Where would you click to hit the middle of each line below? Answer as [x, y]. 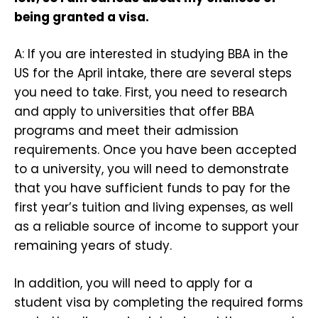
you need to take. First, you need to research [151, 93]
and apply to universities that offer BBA [134, 112]
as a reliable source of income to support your [157, 227]
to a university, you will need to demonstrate [152, 169]
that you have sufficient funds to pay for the [152, 188]
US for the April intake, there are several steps [153, 73]
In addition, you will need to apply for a [133, 283]
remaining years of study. [93, 246]
